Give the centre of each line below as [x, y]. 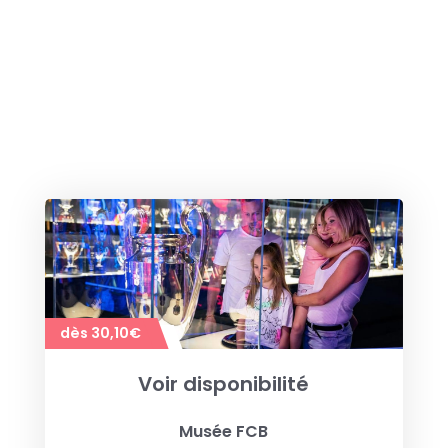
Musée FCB [224, 431]
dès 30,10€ [100, 332]
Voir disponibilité [224, 383]
